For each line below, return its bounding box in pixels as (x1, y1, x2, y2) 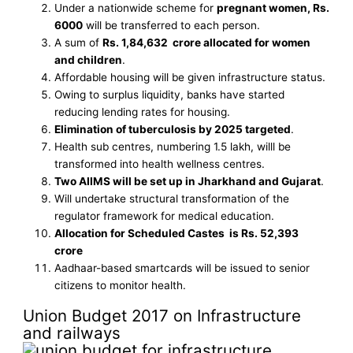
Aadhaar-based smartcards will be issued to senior (54, 262, 310, 275)
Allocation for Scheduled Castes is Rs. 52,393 (54, 227, 302, 240)
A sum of (54, 36, 103, 50)
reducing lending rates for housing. (54, 106, 231, 119)
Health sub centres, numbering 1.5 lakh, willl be (54, 140, 292, 154)
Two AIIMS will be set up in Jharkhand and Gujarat (54, 175, 321, 188)
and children (54, 54, 123, 67)
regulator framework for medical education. (54, 210, 275, 223)
